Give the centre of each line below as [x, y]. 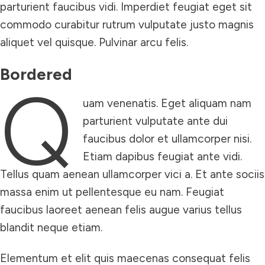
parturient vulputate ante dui [155, 121]
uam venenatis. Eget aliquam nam [167, 103]
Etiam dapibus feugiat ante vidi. [162, 156]
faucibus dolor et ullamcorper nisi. [167, 139]
